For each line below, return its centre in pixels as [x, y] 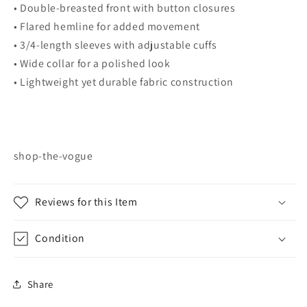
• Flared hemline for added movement [107, 27]
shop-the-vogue [53, 156]
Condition [60, 238]
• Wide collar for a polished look [92, 64]
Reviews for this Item [86, 201]
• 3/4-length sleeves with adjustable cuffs [115, 45]
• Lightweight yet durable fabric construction [124, 82]
